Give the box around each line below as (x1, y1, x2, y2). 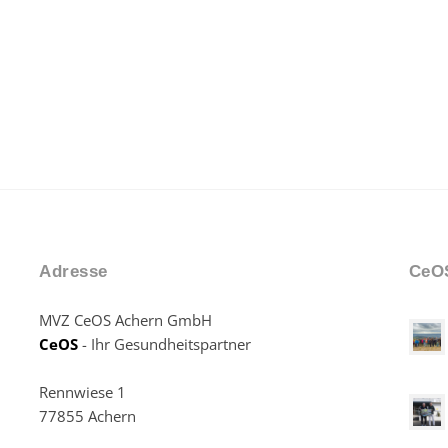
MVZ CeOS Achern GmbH (39, 310, 213, 331)
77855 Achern (39, 406, 137, 427)
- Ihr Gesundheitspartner (78, 334, 252, 355)
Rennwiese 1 (39, 382, 127, 403)
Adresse (39, 262, 108, 281)
